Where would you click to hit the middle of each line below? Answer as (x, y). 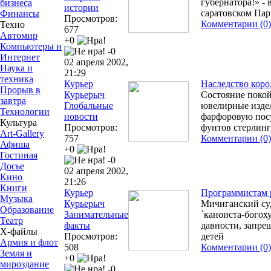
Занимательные (96, 214)
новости (81, 116)
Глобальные (89, 105)
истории (81, 7)
